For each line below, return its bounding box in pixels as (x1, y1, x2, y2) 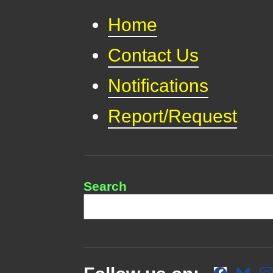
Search (83, 179, 127, 194)
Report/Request (108, 105, 238, 126)
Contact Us (108, 44, 199, 65)
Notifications (108, 75, 209, 96)
